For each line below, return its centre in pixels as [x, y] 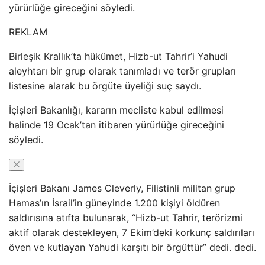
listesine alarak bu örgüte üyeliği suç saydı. [105, 86]
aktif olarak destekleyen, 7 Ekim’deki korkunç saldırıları [132, 232]
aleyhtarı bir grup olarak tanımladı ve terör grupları [122, 71]
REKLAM [28, 32]
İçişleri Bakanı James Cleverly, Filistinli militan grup [122, 188]
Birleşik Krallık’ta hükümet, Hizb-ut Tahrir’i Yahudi [118, 56]
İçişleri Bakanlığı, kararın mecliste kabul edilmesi [116, 110]
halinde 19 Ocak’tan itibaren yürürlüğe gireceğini [117, 125]
